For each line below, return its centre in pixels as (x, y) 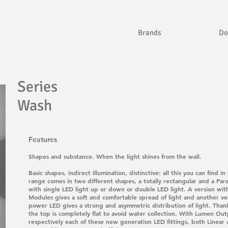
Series (37, 87)
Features (43, 139)
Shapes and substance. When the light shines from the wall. (116, 156)
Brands (150, 33)
